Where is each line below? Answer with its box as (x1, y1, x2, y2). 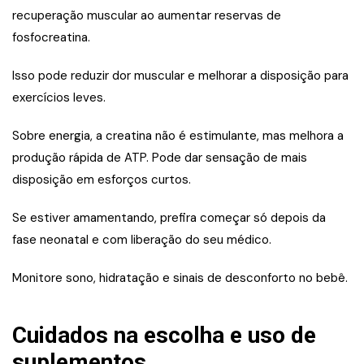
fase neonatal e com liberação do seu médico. (12, 232, 271, 249)
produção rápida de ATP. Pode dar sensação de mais (12, 149, 307, 167)
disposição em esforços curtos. (12, 171, 191, 188)
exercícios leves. (12, 89, 106, 106)
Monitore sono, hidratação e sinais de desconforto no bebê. (12, 270, 348, 287)
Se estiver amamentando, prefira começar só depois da (12, 210, 326, 227)
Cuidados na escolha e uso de (12, 322, 316, 349)
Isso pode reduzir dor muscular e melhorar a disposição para (12, 67, 349, 84)
